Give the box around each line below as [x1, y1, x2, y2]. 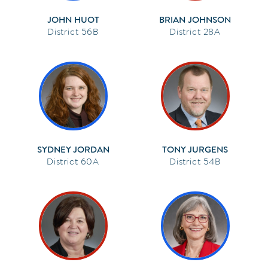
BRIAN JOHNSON [159, 13, 231, 26]
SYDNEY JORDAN [36, 143, 109, 156]
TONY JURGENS [162, 143, 228, 156]
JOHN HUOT [47, 13, 99, 26]
